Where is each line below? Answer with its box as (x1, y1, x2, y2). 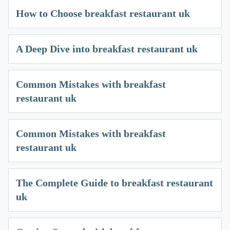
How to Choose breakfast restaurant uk (16, 8, 190, 20)
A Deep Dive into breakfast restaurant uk (16, 43, 198, 55)
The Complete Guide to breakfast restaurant (16, 177, 213, 189)
